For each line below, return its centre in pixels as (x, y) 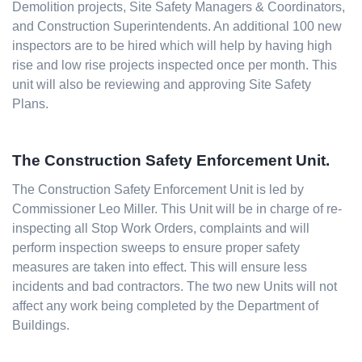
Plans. (30, 103)
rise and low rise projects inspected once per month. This (175, 65)
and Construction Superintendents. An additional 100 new (177, 26)
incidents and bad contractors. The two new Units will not (175, 286)
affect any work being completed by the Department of (165, 305)
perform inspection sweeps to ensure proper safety (156, 247)
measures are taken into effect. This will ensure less (160, 267)
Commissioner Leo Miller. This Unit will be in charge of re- (177, 208)
